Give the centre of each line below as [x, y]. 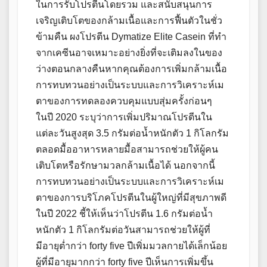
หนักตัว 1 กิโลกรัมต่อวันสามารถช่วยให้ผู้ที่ [123, 230]
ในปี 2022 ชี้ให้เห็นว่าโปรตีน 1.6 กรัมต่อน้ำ [124, 214]
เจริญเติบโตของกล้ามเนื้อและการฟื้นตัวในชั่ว [129, 21]
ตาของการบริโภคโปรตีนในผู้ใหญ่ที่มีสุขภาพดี [131, 198]
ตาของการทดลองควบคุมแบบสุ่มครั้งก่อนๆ [124, 101]
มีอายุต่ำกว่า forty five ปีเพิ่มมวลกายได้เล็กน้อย [131, 246]
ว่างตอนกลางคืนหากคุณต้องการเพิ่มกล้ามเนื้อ [131, 69]
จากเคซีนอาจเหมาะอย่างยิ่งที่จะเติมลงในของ [129, 53]
